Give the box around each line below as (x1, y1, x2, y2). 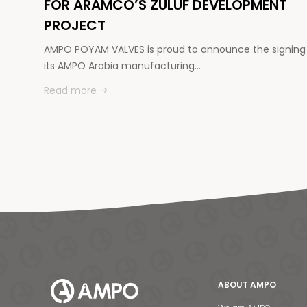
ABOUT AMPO (218, 279, 276, 291)
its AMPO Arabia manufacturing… (44, 59, 201, 73)
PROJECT (44, 16, 106, 35)
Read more (44, 84, 97, 97)
